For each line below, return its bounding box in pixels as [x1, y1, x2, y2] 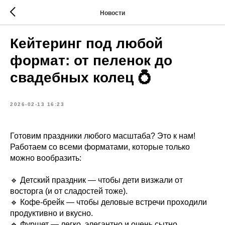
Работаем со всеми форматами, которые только [10, 143, 190, 151]
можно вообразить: [10, 154, 81, 162]
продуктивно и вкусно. [10, 209, 93, 217]
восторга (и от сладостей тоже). [10, 187, 128, 195]
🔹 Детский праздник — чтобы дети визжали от [10, 176, 183, 184]
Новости [100, 9, 125, 17]
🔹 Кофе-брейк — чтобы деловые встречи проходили [10, 198, 207, 206]
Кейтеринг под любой [10, 36, 163, 51]
